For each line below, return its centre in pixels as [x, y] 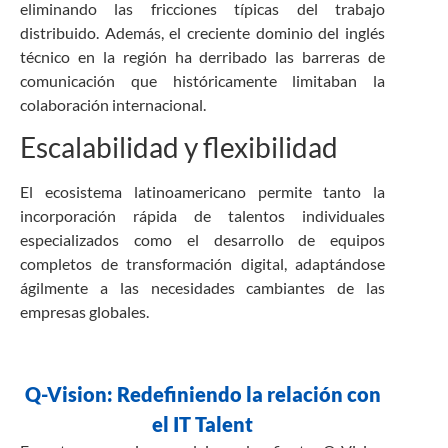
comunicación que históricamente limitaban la [203, 80]
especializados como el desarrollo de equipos [203, 240]
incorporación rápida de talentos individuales [203, 216]
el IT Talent [203, 423]
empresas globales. [84, 312]
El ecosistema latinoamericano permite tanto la [203, 192]
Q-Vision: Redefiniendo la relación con [202, 393]
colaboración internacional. [113, 104]
